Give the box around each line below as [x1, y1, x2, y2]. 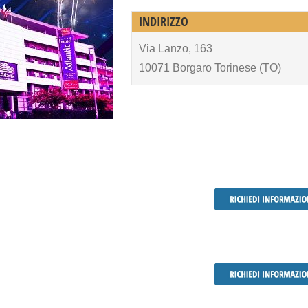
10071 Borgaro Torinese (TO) [139, 62, 282, 74]
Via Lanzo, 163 [139, 43, 213, 54]
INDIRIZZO [139, 13, 189, 30]
